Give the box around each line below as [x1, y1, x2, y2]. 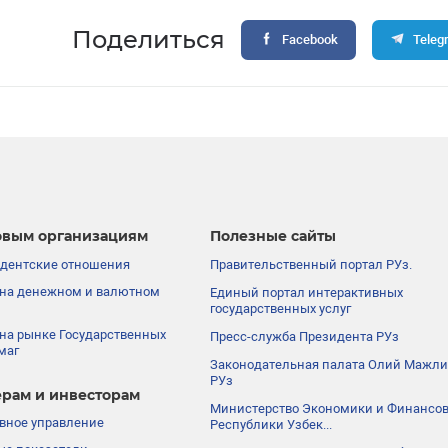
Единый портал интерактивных [210, 285, 404, 301]
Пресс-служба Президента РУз [210, 329, 400, 345]
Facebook [281, 31, 338, 47]
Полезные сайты [210, 227, 337, 246]
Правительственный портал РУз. [210, 257, 413, 273]
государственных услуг [210, 301, 352, 317]
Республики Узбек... [210, 417, 333, 433]
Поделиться [72, 24, 226, 54]
